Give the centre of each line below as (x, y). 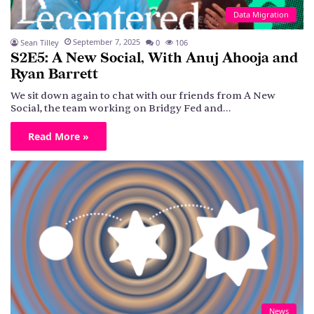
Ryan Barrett (54, 75)
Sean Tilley (40, 43)
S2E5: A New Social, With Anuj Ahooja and (154, 59)
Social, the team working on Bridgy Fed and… (121, 109)
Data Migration (261, 15)
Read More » (59, 137)
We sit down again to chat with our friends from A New (143, 96)
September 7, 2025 (107, 42)
